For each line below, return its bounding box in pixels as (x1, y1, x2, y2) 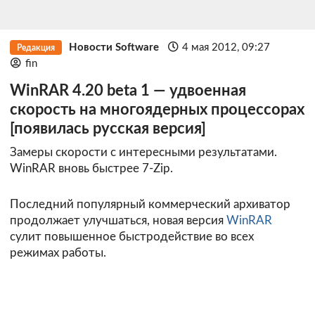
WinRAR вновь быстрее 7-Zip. (10, 162, 173, 175)
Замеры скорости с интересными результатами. (10, 146, 277, 159)
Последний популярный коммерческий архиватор (10, 198, 290, 211)
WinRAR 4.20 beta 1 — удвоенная (10, 83, 246, 98)
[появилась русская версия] (10, 121, 206, 136)
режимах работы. (10, 247, 106, 259)
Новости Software (68, 41, 159, 53)
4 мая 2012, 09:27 (182, 41, 271, 53)
